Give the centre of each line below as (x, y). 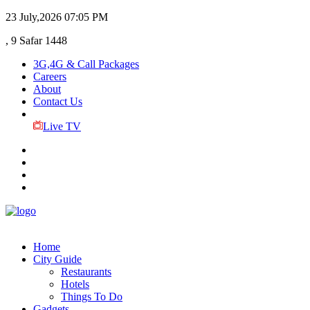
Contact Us (58, 101)
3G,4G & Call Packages (86, 64)
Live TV (62, 126)
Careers (50, 76)
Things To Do (92, 297)
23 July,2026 (34, 17)
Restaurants (86, 272)
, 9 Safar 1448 (36, 40)
